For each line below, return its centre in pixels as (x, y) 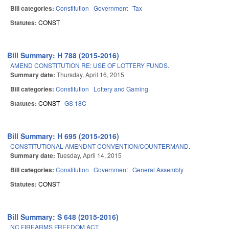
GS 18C (75, 103)
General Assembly (158, 170)
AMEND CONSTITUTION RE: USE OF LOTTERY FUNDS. (90, 65)
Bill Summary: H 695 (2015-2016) (63, 136)
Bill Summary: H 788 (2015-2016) (63, 55)
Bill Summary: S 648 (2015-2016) (63, 217)
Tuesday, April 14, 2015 (89, 155)
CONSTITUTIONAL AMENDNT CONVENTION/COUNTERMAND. (100, 146)
